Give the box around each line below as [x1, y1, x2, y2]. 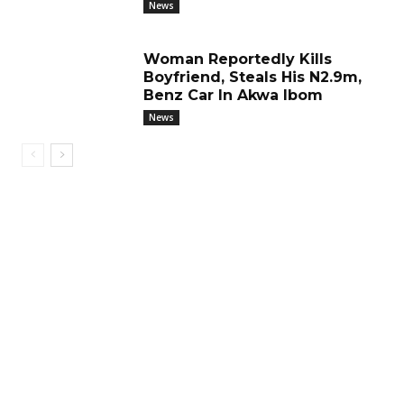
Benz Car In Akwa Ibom [143, 87, 323, 104]
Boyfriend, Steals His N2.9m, [143, 69, 362, 86]
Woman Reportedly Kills [143, 50, 332, 68]
